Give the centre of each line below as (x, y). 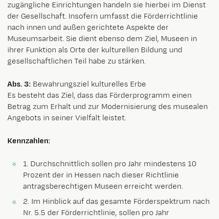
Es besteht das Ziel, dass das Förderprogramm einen (99, 95)
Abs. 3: (20, 84)
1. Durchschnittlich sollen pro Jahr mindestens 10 (110, 164)
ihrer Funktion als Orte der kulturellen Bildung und (95, 50)
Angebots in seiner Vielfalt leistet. (67, 118)
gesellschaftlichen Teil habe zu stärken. (77, 61)
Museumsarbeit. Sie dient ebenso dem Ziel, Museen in (102, 39)
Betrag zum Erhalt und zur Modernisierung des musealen (108, 107)
